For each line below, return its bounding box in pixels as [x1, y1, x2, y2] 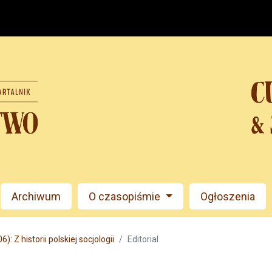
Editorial [127, 234, 158, 245]
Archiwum [12, 189, 61, 203]
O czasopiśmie [89, 189, 163, 203]
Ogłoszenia [200, 189, 255, 203]
